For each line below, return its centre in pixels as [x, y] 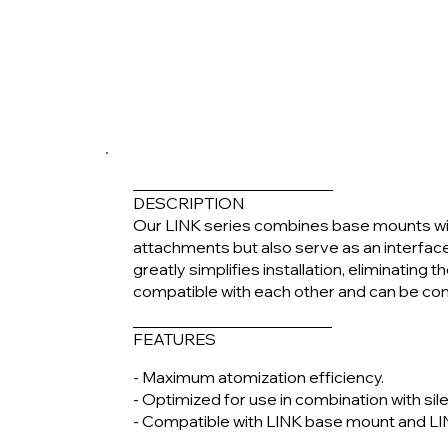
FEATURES [175, 339]
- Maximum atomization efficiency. [259, 376]
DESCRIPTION [189, 202]
